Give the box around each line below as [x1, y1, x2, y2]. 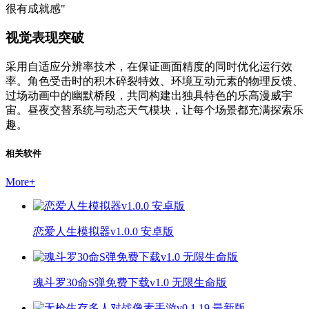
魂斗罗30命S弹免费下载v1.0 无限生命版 [33, 276, 227, 288]
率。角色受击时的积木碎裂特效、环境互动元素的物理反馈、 [6, 75, 303, 88]
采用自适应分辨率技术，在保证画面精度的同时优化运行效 [6, 61, 292, 73]
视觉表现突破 [6, 30, 84, 46]
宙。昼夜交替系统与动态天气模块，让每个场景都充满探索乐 [6, 104, 303, 117]
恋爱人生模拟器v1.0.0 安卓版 [33, 225, 174, 237]
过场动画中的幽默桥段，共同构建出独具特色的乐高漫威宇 [6, 90, 292, 102]
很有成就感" [6, 2, 66, 14]
